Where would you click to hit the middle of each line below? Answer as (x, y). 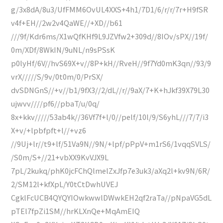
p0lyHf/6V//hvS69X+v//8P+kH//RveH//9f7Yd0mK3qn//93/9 (111, 63)
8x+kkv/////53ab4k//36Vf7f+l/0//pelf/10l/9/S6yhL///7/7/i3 (110, 117)
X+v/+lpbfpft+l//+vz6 (49, 130)
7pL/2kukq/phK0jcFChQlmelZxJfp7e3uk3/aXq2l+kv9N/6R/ (111, 171)
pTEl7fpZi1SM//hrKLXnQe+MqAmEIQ (76, 211)
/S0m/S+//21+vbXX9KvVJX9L (60, 157)
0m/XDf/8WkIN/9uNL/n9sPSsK (63, 50)
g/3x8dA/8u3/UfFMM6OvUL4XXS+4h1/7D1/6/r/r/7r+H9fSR (110, 9)
